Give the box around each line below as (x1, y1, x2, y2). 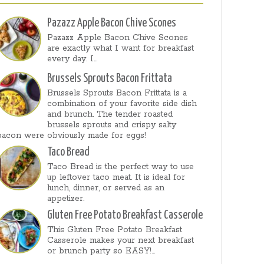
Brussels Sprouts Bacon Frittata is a (47, 88, 187, 98)
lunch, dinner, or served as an (47, 183, 165, 193)
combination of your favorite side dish (47, 98, 197, 109)
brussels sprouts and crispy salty (47, 120, 177, 130)
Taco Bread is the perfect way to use (47, 161, 194, 172)
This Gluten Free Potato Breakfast (47, 225, 183, 235)
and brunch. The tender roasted (47, 109, 173, 120)
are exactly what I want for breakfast (47, 43, 194, 54)
